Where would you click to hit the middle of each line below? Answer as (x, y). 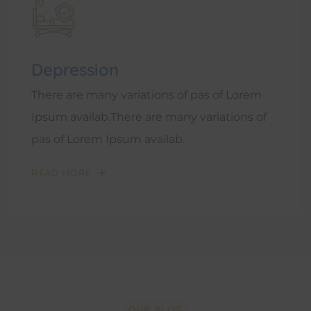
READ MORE (62, 173)
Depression (75, 69)
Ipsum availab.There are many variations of (149, 117)
